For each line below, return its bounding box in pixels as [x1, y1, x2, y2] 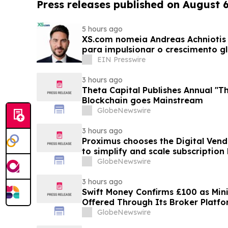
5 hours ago [81, 24, 123, 34]
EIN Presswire [97, 55, 146, 65]
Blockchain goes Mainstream [81, 95, 203, 106]
